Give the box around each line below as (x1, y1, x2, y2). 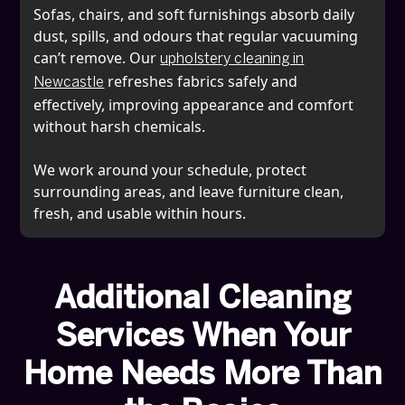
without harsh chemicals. (33, 116, 210, 137)
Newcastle (33, 75, 105, 89)
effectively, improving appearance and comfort (33, 94, 354, 115)
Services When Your (54, 322, 351, 353)
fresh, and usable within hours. (33, 202, 247, 223)
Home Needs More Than (23, 360, 382, 391)
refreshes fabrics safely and (104, 71, 298, 91)
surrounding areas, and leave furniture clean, (33, 181, 344, 202)
